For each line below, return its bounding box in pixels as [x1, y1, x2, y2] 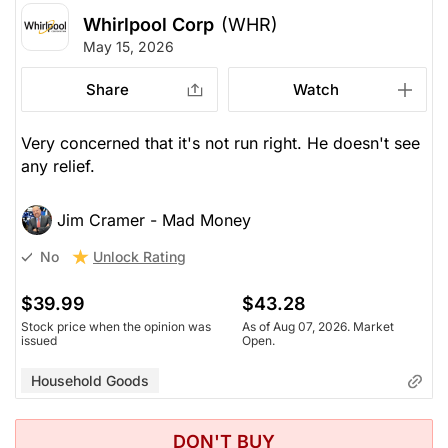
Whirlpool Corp [83, 13, 214, 35]
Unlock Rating [93, 247, 186, 265]
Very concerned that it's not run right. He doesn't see [21, 132, 420, 153]
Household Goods [31, 371, 149, 389]
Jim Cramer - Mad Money [57, 209, 251, 230]
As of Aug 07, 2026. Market [242, 318, 394, 334]
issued [21, 332, 57, 348]
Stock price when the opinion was [21, 318, 211, 334]
